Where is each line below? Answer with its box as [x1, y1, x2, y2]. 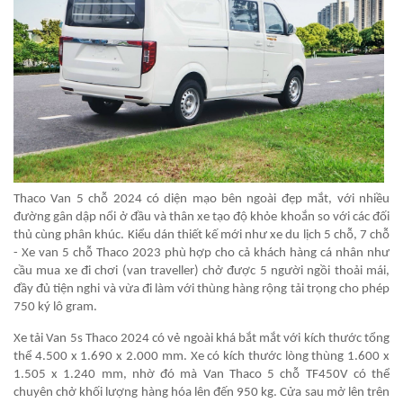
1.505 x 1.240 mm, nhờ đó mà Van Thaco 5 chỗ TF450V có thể [13, 368, 390, 382]
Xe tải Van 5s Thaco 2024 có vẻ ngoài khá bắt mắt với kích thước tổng [13, 332, 390, 346]
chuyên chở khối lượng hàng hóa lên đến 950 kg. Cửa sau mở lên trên [13, 386, 390, 400]
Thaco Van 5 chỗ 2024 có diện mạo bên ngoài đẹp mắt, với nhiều [13, 193, 390, 207]
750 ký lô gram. [13, 300, 97, 315]
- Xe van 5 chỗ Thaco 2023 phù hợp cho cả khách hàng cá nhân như [13, 246, 390, 261]
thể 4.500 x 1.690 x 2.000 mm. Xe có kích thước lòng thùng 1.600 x [13, 350, 390, 364]
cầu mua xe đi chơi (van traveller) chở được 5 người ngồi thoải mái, [13, 264, 390, 279]
